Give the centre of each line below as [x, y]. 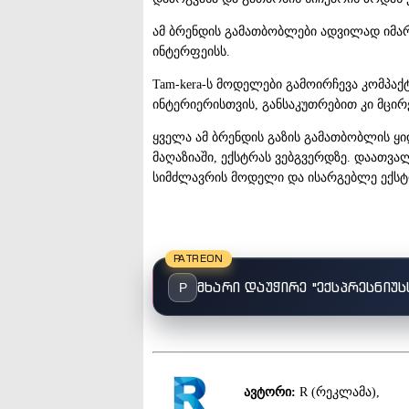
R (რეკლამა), [338, 393]
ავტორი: [270, 393]
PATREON [199, 258]
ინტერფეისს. [191, 51]
